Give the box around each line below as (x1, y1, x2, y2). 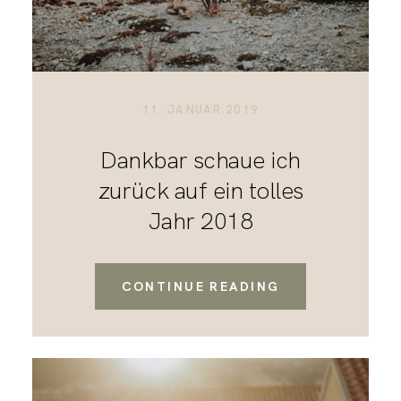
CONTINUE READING (121, 278, 280, 295)
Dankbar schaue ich (100, 145, 301, 176)
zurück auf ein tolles (98, 175, 303, 207)
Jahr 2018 (148, 206, 253, 237)
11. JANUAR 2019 (141, 101, 260, 117)
